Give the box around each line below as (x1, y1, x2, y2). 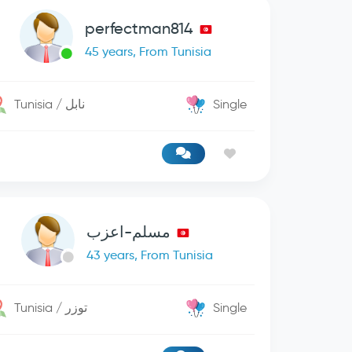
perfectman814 (85, 19, 194, 38)
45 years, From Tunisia (85, 44, 212, 59)
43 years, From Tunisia (86, 247, 214, 262)
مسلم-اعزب (86, 222, 171, 241)
